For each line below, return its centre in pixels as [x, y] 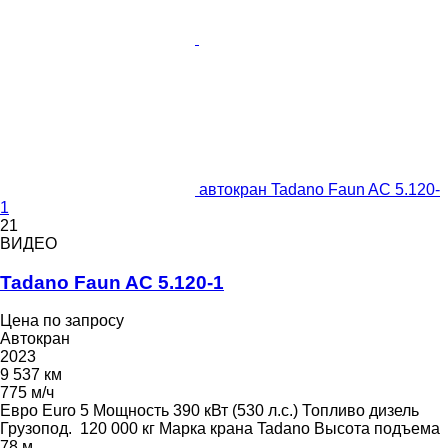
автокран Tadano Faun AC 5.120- [319, 189]
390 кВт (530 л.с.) [235, 411]
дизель [394, 411]
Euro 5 [65, 411]
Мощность [131, 411]
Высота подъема [377, 429]
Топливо [333, 411]
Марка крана [206, 429]
